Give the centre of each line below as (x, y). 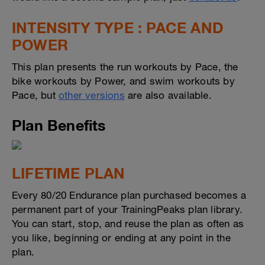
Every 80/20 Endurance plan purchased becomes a (129, 195)
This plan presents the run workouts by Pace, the (125, 67)
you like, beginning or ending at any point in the (121, 238)
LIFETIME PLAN (69, 173)
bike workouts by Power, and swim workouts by (123, 81)
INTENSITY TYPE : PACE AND (118, 28)
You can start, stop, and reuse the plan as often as (128, 224)
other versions (92, 95)
